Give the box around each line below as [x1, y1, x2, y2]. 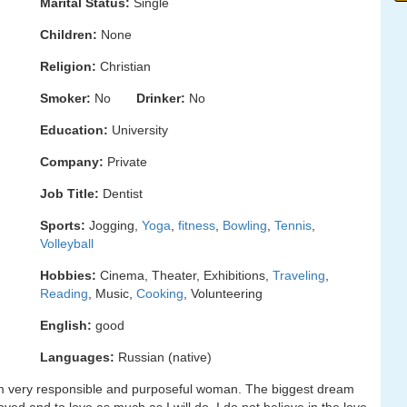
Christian [96, 59, 151, 74]
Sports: [40, 218, 85, 233]
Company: [40, 154, 104, 169]
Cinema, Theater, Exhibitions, [96, 268, 273, 283]
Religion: [40, 59, 96, 74]
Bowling [223, 218, 267, 233]
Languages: [40, 350, 114, 364]
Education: [40, 123, 108, 137]
